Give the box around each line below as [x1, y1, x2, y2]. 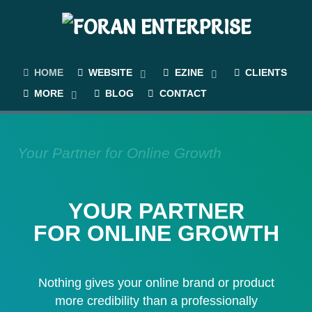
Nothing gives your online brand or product [38, 275, 274, 290]
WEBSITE [88, 67, 133, 79]
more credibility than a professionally [54, 293, 258, 308]
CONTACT [159, 87, 207, 99]
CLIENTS [244, 67, 287, 79]
